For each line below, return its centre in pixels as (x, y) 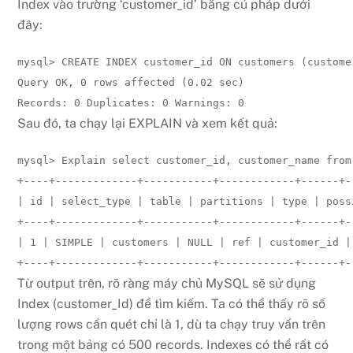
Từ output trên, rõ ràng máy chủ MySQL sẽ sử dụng (167, 283)
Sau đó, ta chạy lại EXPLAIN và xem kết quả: (148, 124)
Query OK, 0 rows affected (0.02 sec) (131, 83)
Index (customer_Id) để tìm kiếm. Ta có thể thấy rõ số (172, 303)
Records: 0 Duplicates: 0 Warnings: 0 (131, 103)
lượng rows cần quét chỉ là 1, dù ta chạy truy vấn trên (172, 324)
